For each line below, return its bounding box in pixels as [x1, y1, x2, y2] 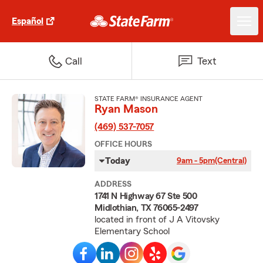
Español [12, 16, 43, 26]
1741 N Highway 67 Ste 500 [95, 191, 197, 201]
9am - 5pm [176, 157, 215, 165]
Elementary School [95, 227, 170, 236]
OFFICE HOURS [95, 140, 153, 149]
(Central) [214, 157, 247, 165]
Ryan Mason [95, 103, 159, 115]
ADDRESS [95, 180, 132, 188]
